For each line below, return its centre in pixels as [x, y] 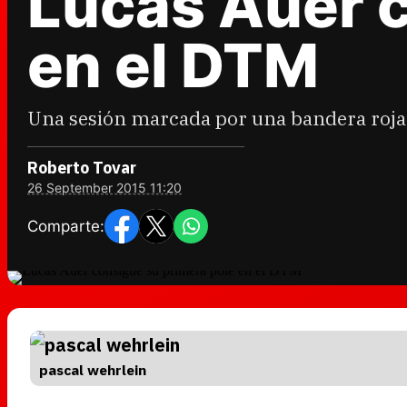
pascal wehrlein [93, 370]
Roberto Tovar [82, 168]
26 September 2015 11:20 [104, 188]
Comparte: [66, 226]
